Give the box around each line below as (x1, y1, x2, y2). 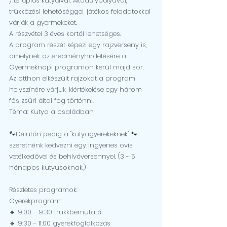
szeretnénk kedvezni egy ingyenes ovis (9, 140, 135, 150)
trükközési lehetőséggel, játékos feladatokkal (9, 7, 153, 16)
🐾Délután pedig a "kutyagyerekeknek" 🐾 (9, 129, 139, 139)
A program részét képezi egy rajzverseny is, (9, 40, 149, 50)
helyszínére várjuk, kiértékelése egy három (9, 85, 144, 94)
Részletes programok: (9, 185, 78, 195)
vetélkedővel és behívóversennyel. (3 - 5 (9, 152, 137, 161)
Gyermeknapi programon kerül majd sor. (9, 62, 144, 72)
